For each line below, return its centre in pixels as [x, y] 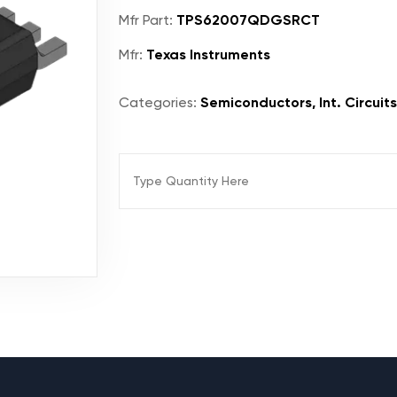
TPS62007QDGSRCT [246, 20]
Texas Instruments [206, 54]
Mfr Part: [146, 20]
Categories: [158, 102]
